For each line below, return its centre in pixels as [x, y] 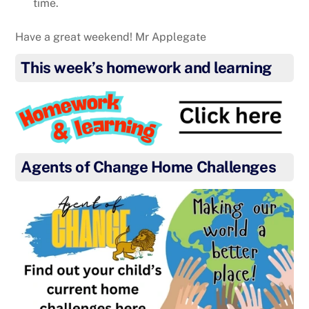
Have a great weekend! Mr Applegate [111, 37]
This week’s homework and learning [146, 67]
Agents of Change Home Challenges [149, 167]
